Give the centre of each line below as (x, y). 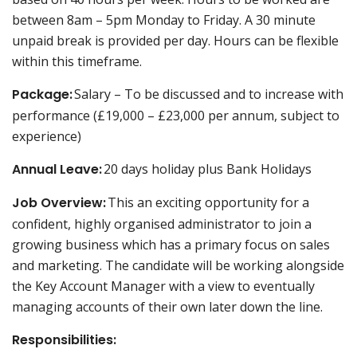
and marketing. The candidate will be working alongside (178, 265)
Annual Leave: (57, 169)
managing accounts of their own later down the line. (171, 307)
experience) (48, 136)
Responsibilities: (64, 340)
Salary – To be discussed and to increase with (208, 94)
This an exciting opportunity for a (208, 202)
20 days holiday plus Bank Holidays (208, 169)
